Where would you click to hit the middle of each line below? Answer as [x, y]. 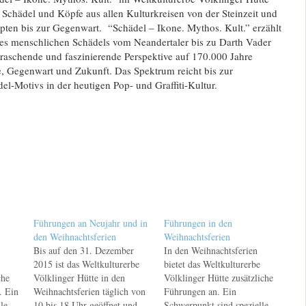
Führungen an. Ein [200, 291]
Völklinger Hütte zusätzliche [219, 277]
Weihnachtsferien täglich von [89, 291]
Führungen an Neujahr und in [90, 223]
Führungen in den [198, 223]
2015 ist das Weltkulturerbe [86, 264]
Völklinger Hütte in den [79, 277]
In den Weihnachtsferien [211, 250]
